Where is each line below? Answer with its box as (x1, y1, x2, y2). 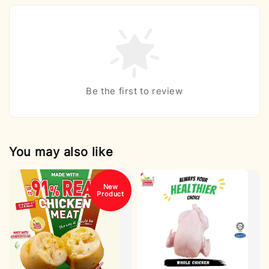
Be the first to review (86, 85, 183, 97)
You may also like (9, 144, 113, 159)
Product (97, 190, 124, 199)
